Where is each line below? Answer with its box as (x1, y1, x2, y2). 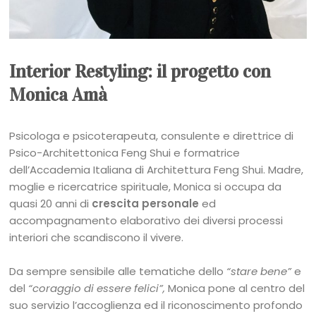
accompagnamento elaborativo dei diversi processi (9, 213, 284, 229)
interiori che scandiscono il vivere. (9, 230, 184, 245)
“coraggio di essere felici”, (28, 281, 166, 296)
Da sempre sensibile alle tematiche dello (9, 264, 227, 279)
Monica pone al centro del (165, 281, 305, 296)
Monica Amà (9, 84, 108, 107)
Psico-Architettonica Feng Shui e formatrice (9, 145, 241, 161)
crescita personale (92, 196, 200, 212)
